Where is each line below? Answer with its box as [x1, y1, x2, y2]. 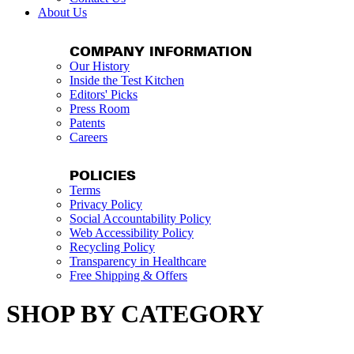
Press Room [70, 101, 130, 115]
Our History [70, 58, 130, 73]
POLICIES [70, 167, 136, 184]
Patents [70, 115, 105, 130]
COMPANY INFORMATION [70, 42, 252, 59]
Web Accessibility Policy [70, 226, 194, 240]
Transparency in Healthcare [70, 254, 206, 269]
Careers [70, 130, 107, 144]
